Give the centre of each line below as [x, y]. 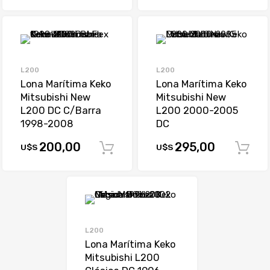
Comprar [160, 148]
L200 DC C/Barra [61, 110]
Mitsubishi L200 [123, 258]
